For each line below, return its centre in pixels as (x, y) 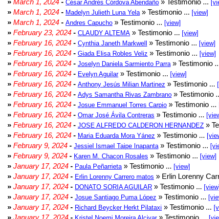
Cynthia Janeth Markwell (112, 43)
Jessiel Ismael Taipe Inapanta (116, 146)
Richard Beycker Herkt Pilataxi (118, 208)
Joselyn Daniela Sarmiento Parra (124, 64)
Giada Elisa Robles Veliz (113, 54)
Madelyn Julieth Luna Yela (103, 12)
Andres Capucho (89, 23)
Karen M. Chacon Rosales (111, 156)
